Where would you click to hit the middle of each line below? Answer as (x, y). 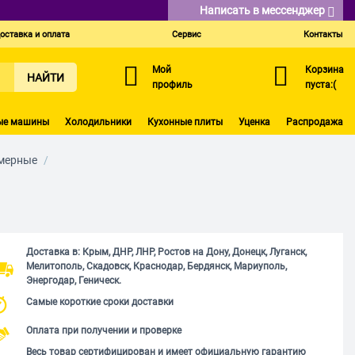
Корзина (324, 69)
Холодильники (98, 122)
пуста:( (321, 84)
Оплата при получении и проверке (103, 330)
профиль (172, 84)
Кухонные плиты (185, 122)
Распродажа (315, 122)
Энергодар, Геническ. (73, 280)
